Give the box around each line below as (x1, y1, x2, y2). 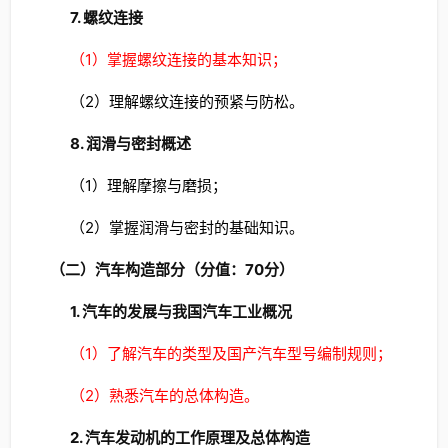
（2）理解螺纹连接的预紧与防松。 (69, 92, 304, 111)
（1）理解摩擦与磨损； (69, 176, 227, 195)
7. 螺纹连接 (69, 8, 143, 27)
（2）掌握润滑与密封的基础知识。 (69, 218, 304, 237)
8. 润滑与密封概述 (69, 134, 191, 153)
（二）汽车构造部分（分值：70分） (49, 260, 294, 279)
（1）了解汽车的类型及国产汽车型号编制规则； (69, 344, 392, 363)
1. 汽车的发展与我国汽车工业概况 (69, 302, 292, 321)
